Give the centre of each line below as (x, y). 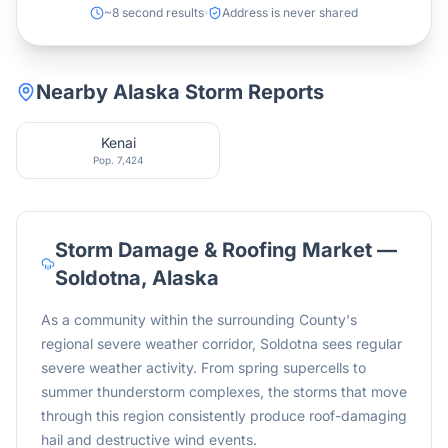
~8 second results (154, 12)
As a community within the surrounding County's (199, 319)
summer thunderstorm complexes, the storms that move (224, 391)
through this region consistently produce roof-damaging (224, 415)
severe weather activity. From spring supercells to (203, 367)
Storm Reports (252, 92)
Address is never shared (290, 12)
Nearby (74, 92)
